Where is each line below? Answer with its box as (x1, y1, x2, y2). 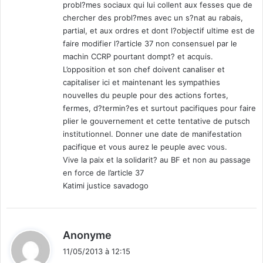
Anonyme (63, 229, 112, 242)
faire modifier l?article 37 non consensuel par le (63, 39, 237, 49)
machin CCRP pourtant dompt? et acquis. (63, 52, 213, 62)
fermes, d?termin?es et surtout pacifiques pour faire (63, 103, 256, 113)
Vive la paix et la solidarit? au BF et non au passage (63, 155, 251, 165)
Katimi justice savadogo (63, 181, 149, 191)
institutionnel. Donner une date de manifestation (63, 129, 242, 139)
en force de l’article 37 (63, 168, 144, 178)
